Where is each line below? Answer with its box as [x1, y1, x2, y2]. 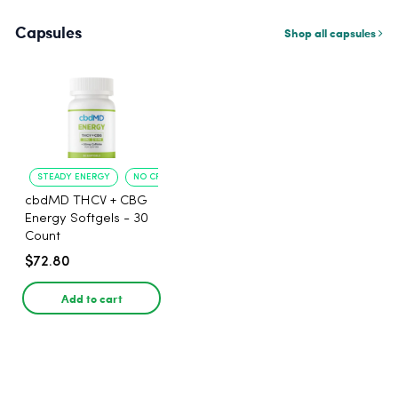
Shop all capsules [284, 24, 378, 41]
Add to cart [60, 290, 123, 306]
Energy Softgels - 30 [25, 212, 148, 226]
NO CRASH [133, 172, 178, 181]
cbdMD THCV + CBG [25, 195, 147, 208]
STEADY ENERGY [37, 172, 110, 181]
